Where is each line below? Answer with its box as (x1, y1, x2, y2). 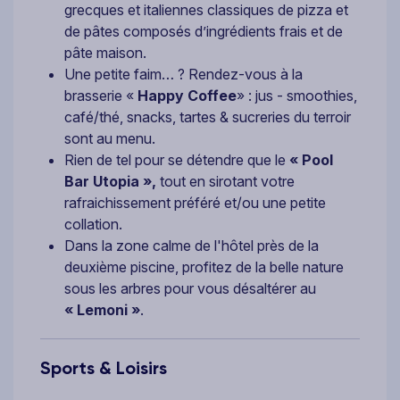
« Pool (289, 151, 333, 170)
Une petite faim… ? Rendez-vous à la (64, 65, 303, 84)
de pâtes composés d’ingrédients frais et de (64, 22, 343, 41)
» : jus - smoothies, (237, 87, 357, 105)
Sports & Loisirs (40, 357, 167, 379)
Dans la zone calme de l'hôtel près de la (64, 237, 319, 255)
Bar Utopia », (64, 172, 160, 191)
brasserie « (64, 87, 137, 105)
